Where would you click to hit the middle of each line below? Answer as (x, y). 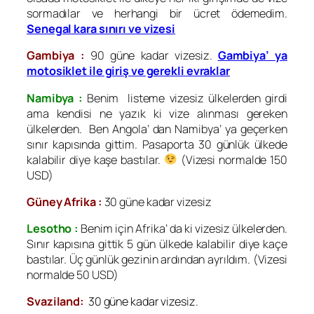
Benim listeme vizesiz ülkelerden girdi (187, 98)
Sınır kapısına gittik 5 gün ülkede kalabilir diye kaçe (157, 244)
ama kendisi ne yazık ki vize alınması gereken (157, 113)
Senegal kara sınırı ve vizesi (101, 29)
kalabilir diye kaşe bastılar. (96, 159)
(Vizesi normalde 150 (232, 159)
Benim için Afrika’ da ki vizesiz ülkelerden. (183, 229)
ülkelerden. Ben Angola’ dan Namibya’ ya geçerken (157, 129)
